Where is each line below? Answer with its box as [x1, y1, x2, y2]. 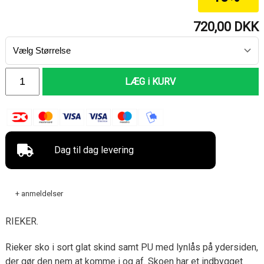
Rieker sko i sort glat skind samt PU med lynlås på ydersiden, [5, 241, 258, 253]
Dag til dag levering [54, 144, 134, 156]
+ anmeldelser [15, 189, 63, 198]
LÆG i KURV [125, 75, 176, 87]
